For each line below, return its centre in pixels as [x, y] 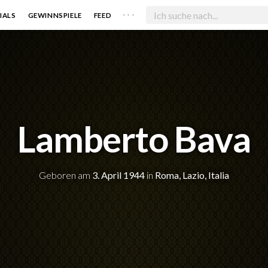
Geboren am [66, 175]
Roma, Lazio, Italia [192, 175]
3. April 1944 [118, 175]
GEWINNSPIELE [55, 15]
